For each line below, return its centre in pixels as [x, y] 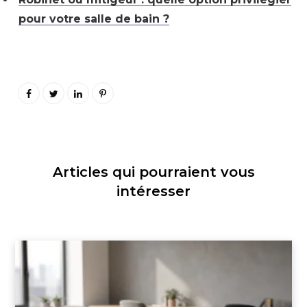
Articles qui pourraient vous [153, 172]
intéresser [153, 191]
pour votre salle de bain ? [94, 19]
